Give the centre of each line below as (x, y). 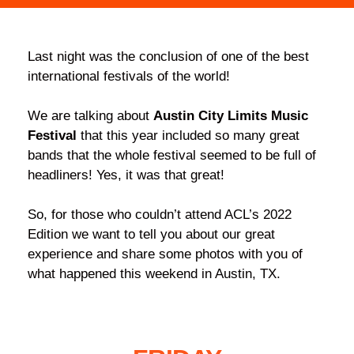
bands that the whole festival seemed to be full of (172, 156)
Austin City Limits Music (231, 116)
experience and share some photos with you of (165, 254)
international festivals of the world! (129, 77)
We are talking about (90, 116)
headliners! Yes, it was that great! (126, 175)
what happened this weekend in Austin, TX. (154, 274)
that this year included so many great (188, 136)
